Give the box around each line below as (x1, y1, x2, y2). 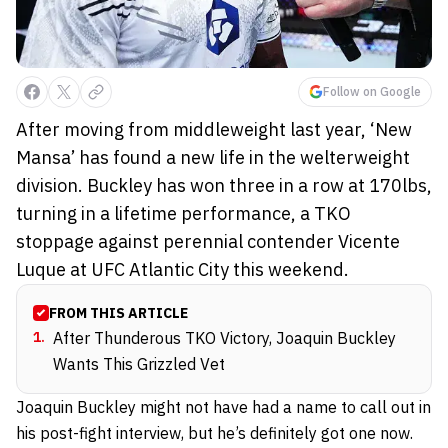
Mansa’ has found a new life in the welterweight (16, 146, 410, 170)
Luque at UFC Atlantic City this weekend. (16, 258, 349, 282)
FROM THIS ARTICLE (49, 304, 188, 323)
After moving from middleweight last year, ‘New (16, 118, 412, 142)
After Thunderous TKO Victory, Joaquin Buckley (53, 328, 396, 349)
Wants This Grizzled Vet (53, 354, 225, 375)
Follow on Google (323, 84, 421, 100)
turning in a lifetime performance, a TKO (16, 202, 351, 226)
